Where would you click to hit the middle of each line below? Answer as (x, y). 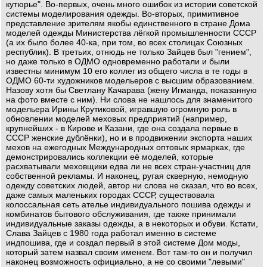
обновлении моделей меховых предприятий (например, (117, 119)
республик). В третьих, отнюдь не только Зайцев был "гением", (129, 52)
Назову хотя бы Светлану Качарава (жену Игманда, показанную (131, 90)
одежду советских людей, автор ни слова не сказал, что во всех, (132, 185)
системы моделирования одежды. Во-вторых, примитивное (122, 14)
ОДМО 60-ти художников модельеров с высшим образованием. (130, 80)
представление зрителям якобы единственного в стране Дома (128, 23)
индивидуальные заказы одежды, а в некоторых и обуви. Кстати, (132, 223)
